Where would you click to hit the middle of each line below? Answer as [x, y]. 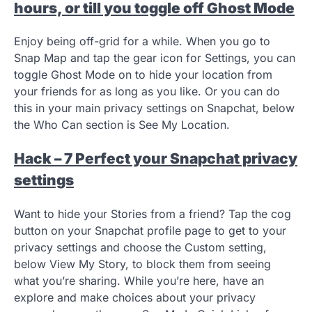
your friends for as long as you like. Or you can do [147, 92]
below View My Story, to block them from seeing [142, 264]
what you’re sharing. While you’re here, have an [139, 281]
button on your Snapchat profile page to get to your [150, 231]
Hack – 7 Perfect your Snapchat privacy [156, 159]
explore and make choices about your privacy [135, 298]
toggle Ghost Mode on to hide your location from [143, 75]
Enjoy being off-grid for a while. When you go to [142, 41]
